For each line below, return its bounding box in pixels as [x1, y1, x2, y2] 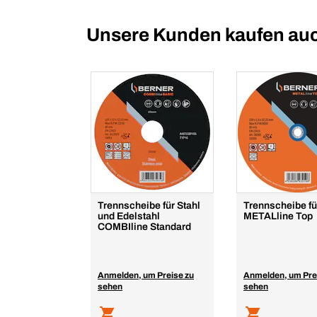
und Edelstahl [98, 211, 160, 221]
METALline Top [243, 211, 313, 221]
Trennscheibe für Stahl [98, 200, 200, 211]
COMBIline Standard [98, 221, 191, 232]
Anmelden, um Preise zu [98, 270, 194, 280]
